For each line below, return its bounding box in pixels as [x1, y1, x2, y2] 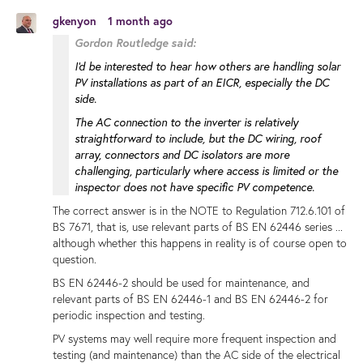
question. [53, 251, 96, 267]
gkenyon [53, 14, 100, 29]
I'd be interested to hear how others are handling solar [75, 58, 340, 74]
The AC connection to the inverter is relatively [75, 113, 298, 130]
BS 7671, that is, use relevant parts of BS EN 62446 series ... [53, 219, 343, 234]
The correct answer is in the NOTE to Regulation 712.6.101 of [53, 203, 345, 218]
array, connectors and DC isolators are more [75, 146, 289, 162]
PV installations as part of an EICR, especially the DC [75, 74, 329, 90]
